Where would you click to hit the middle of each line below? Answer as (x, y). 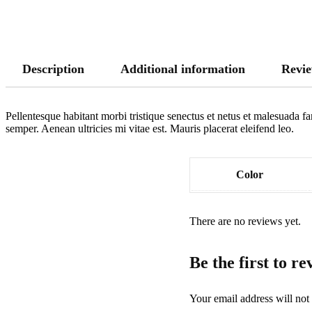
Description (53, 69)
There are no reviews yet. (245, 221)
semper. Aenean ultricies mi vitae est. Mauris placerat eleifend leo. (150, 128)
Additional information (183, 69)
